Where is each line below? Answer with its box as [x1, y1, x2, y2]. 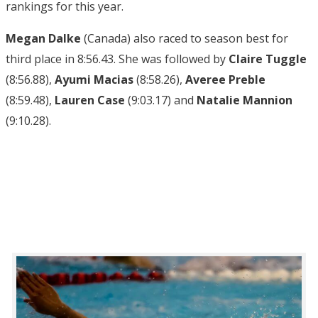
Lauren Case [55, 92, 125, 109]
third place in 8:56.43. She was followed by [6, 51, 229, 67]
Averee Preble [185, 72, 265, 88]
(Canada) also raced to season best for [81, 31, 288, 47]
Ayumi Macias [55, 72, 133, 88]
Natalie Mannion [197, 92, 292, 109]
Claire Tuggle [229, 51, 307, 67]
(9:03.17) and [125, 92, 197, 109]
